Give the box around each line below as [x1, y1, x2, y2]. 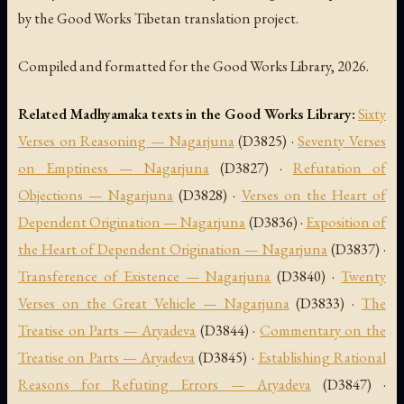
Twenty [341, 266, 387, 287]
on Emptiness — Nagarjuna [18, 158, 209, 179]
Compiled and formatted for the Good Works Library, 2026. [18, 56, 369, 77]
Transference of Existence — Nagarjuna [18, 266, 271, 287]
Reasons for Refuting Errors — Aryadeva [18, 374, 311, 395]
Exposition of [305, 212, 387, 233]
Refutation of [293, 158, 386, 179]
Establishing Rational [257, 347, 386, 368]
